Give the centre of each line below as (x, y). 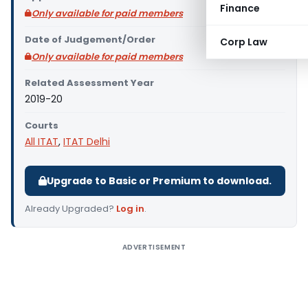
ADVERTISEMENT (154, 247)
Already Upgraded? (70, 209)
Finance (240, 8)
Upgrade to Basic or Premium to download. (159, 181)
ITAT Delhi (87, 142)
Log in (130, 209)
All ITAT (42, 142)
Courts (42, 125)
